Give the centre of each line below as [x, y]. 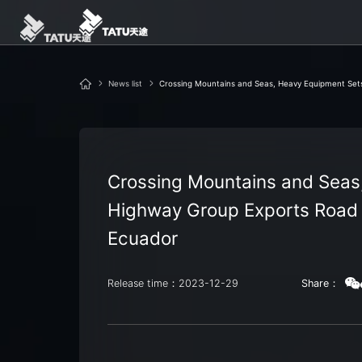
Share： [321, 283]
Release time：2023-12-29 [173, 283]
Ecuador [143, 238]
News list [126, 83]
